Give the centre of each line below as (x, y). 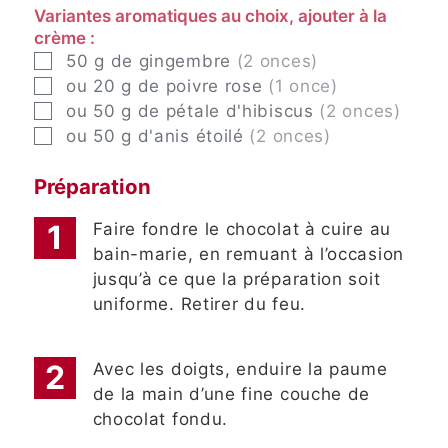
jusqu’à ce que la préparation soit (236, 278)
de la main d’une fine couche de (231, 393)
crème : (64, 38)
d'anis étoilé (190, 136)
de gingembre (170, 61)
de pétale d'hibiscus (225, 111)
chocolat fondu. (160, 418)
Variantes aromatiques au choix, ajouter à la (210, 16)
